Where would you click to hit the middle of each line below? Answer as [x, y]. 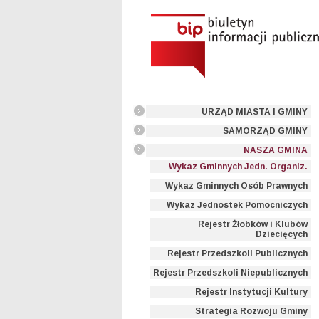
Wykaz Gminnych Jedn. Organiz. [238, 167]
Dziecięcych [282, 234]
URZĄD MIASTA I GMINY [255, 112]
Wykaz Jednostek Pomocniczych [237, 205]
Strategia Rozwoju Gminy [251, 311]
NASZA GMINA [276, 150]
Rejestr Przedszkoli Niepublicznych [230, 273]
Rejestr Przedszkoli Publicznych [237, 253]
